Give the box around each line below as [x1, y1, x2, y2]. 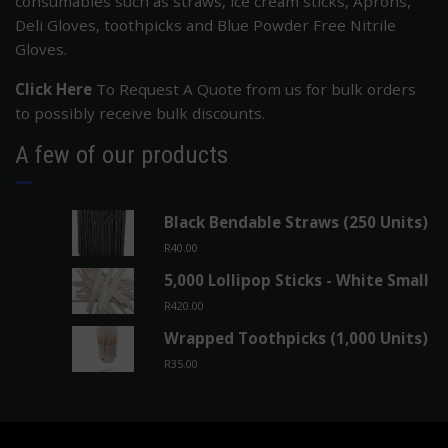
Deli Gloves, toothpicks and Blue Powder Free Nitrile [15, 14, 396, 35]
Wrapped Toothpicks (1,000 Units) [164, 327, 429, 348]
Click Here [15, 78, 92, 99]
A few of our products [15, 140, 228, 169]
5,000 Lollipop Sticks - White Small [164, 269, 430, 290]
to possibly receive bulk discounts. [15, 102, 265, 123]
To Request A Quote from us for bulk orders [92, 78, 416, 99]
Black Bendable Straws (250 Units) [164, 211, 429, 232]
